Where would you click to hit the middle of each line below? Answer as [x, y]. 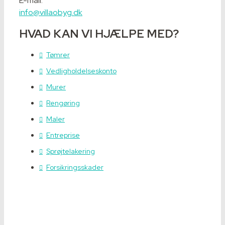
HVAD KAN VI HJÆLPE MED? [99, 34]
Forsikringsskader [75, 167]
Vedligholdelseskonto [81, 71]
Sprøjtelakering [71, 151]
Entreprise [63, 135]
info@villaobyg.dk [51, 13]
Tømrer [58, 55]
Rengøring [63, 103]
